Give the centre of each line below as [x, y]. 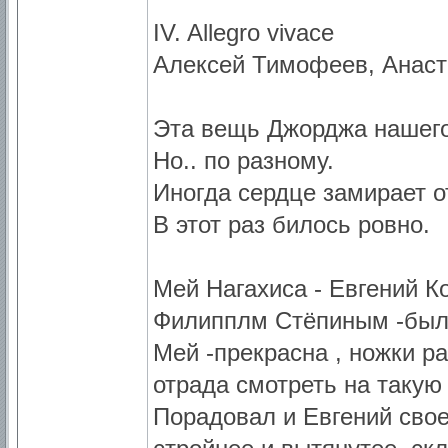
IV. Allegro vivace [243, 32]
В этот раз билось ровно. [291, 224]
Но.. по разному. [243, 160]
